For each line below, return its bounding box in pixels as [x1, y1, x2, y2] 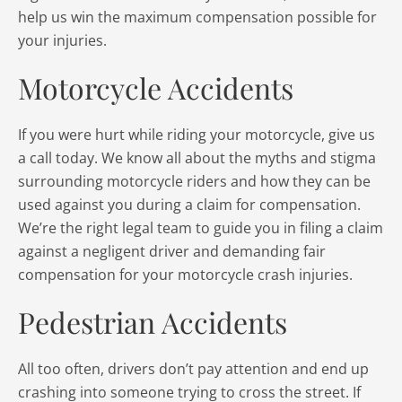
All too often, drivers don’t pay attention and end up [18, 359, 369, 379]
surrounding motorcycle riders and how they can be [18, 171, 371, 191]
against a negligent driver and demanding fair [18, 241, 326, 261]
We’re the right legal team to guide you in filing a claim [18, 218, 383, 238]
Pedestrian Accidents [18, 302, 287, 341]
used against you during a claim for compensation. [18, 195, 361, 214]
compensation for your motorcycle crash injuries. [18, 265, 353, 284]
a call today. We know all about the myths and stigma [18, 148, 376, 168]
